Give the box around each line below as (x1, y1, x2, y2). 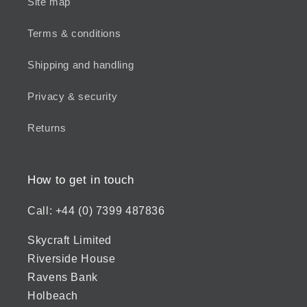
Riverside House (27, 252, 116, 265)
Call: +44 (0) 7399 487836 (27, 205, 165, 217)
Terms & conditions (27, 27, 121, 39)
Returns (27, 122, 66, 134)
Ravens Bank (27, 271, 98, 283)
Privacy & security (27, 90, 118, 102)
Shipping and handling (27, 59, 134, 71)
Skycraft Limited (27, 234, 112, 246)
